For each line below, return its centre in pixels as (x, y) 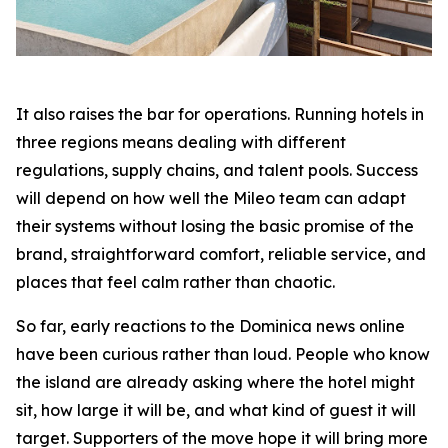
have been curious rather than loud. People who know (223, 353)
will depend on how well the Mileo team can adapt (211, 197)
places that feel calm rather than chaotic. (175, 281)
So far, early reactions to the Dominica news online (210, 325)
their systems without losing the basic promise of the (215, 225)
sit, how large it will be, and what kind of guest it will (216, 409)
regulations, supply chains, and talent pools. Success (217, 169)
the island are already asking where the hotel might (215, 381)
